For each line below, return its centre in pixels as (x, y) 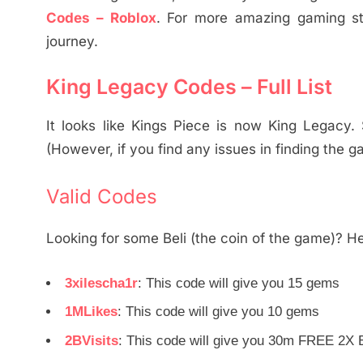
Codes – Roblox (101, 17)
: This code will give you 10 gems (218, 312)
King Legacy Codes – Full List (189, 87)
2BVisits (92, 341)
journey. (72, 41)
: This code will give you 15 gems (239, 283)
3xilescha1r (101, 283)
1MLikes (91, 312)
